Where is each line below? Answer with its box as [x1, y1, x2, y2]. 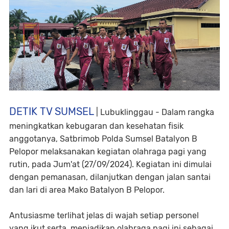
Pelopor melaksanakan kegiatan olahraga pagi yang [9, 146, 207, 156]
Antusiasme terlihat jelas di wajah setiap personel [9, 210, 199, 220]
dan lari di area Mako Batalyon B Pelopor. [9, 185, 165, 195]
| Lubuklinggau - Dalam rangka [94, 107, 214, 117]
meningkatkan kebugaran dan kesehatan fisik [9, 121, 184, 131]
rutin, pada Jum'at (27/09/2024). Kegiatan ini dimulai [9, 159, 212, 169]
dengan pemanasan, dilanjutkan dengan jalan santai [9, 172, 211, 182]
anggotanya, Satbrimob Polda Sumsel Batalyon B [9, 133, 197, 144]
